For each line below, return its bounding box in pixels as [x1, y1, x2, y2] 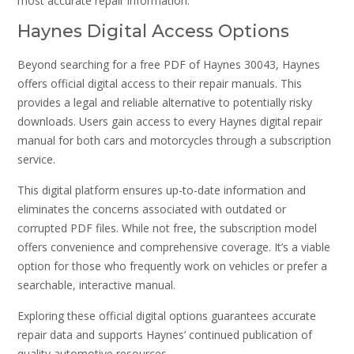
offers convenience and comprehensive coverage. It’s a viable [17, 239, 330, 254]
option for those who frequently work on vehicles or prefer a [17, 258, 327, 273]
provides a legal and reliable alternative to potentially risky [17, 94, 312, 110]
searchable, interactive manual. [17, 277, 175, 292]
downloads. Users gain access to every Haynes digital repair [17, 113, 322, 129]
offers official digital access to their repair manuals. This [17, 75, 302, 91]
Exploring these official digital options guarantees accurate [17, 308, 316, 324]
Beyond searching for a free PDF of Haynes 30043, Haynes [17, 56, 320, 72]
